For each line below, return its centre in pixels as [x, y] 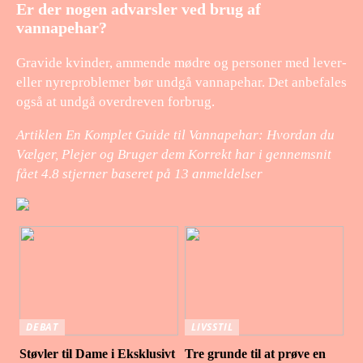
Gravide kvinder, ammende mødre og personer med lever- [181, 62]
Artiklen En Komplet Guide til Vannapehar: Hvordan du [175, 135]
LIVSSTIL [212, 327]
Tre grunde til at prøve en [256, 353]
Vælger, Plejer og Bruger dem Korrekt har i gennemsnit [174, 154]
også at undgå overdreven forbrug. [115, 101]
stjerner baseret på [117, 173]
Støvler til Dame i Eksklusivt [98, 353]
